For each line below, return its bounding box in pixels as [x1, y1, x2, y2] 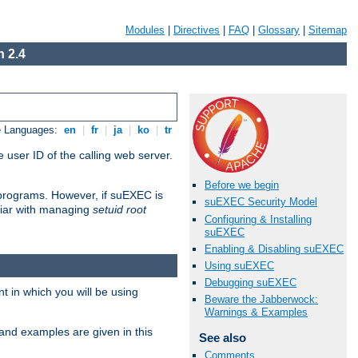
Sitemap [308, 24, 347, 36]
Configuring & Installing [205, 213, 312, 225]
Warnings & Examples [205, 306, 308, 319]
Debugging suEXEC [205, 276, 296, 289]
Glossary [258, 24, 300, 36]
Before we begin [205, 179, 279, 192]
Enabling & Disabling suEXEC [205, 242, 344, 255]
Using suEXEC [205, 259, 274, 272]
